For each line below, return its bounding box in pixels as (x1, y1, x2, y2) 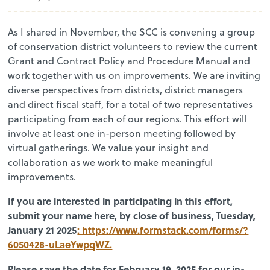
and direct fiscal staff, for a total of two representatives (8, 97, 253, 111)
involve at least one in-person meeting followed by (8, 126, 236, 140)
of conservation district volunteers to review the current (8, 39, 258, 53)
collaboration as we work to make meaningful (8, 155, 213, 169)
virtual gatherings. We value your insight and (8, 140, 209, 154)
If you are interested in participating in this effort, (8, 193, 233, 208)
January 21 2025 (8, 222, 78, 237)
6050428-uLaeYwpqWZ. (8, 237, 113, 251)
